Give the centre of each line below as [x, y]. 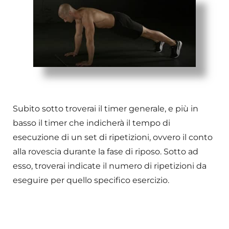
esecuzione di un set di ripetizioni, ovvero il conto [113, 138]
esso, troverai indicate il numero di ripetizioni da [110, 166]
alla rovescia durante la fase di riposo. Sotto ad [106, 152]
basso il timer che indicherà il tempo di [91, 123]
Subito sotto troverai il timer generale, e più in [106, 109]
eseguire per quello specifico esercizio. [91, 180]
